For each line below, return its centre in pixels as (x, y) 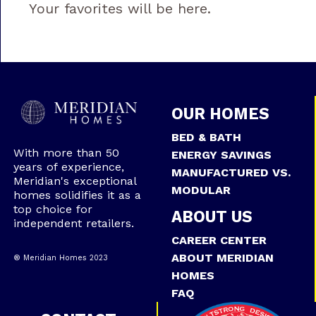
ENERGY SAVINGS (221, 154)
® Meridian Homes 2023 (60, 257)
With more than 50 (66, 152)
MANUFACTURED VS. (231, 172)
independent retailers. (73, 223)
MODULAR (201, 190)
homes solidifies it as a (77, 195)
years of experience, (68, 166)
